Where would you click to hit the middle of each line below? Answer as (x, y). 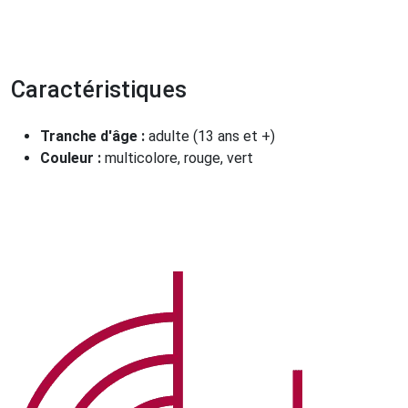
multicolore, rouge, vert (179, 158)
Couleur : (72, 158)
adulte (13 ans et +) (212, 136)
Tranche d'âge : (94, 136)
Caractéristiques (99, 89)
